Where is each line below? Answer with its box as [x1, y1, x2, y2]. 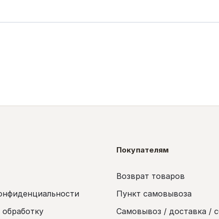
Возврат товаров [116, 171, 185, 181]
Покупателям [116, 145, 169, 154]
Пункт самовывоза [116, 189, 192, 198]
